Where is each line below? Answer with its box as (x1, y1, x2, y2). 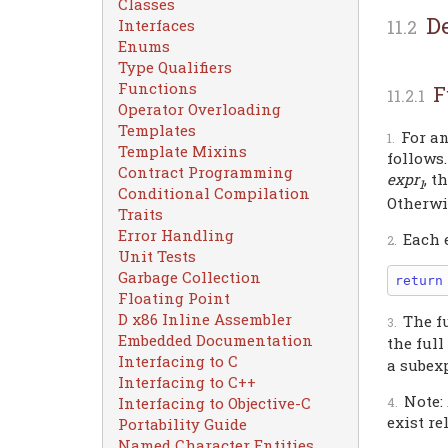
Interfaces (118, 15, 195, 35)
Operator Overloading (118, 99, 281, 119)
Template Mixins (118, 141, 247, 161)
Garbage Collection (118, 267, 261, 287)
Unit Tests (118, 246, 196, 266)
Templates (118, 120, 196, 140)
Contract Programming (118, 162, 293, 182)
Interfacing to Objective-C (118, 393, 311, 413)
